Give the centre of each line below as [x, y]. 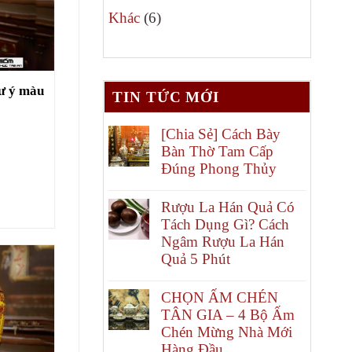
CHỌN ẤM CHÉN [220, 298]
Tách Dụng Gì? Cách [225, 225]
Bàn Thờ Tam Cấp [217, 152]
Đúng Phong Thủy [219, 169]
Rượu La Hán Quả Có [228, 207]
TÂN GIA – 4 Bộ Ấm [228, 315]
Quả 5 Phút [196, 259]
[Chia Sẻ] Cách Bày [221, 134]
